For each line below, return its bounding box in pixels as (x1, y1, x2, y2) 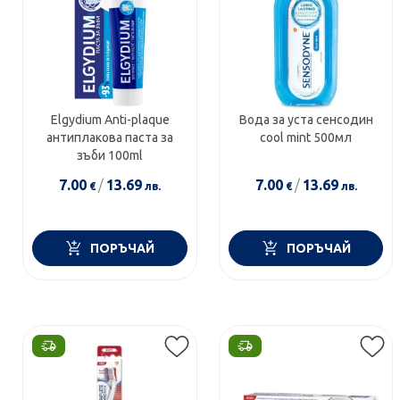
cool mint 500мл (260, 129, 353, 145)
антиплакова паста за (46, 129, 174, 145)
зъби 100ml (77, 147, 144, 162)
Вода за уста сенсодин (238, 112, 373, 127)
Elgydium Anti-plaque (50, 112, 170, 127)
